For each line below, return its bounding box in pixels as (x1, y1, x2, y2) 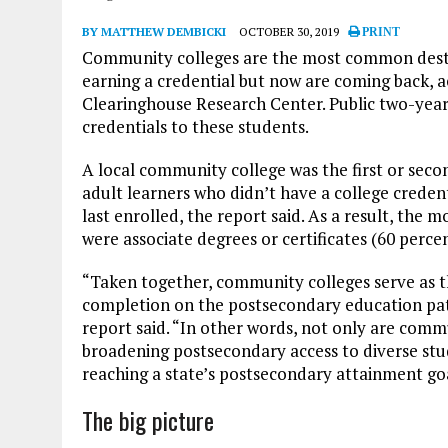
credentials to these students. (82, 114, 309, 138)
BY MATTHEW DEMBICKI (82, 23, 226, 39)
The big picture (82, 401, 214, 438)
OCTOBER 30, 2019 (239, 23, 339, 39)
